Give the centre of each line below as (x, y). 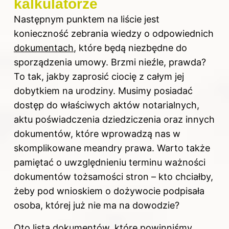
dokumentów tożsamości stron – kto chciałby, (113, 177)
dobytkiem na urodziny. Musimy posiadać (103, 91)
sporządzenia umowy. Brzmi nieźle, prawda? (110, 62)
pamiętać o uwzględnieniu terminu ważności (110, 163)
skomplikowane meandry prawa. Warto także (112, 148)
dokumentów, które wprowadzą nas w (97, 134)
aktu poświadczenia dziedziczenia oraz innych (114, 120)
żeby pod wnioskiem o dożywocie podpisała (109, 191)
